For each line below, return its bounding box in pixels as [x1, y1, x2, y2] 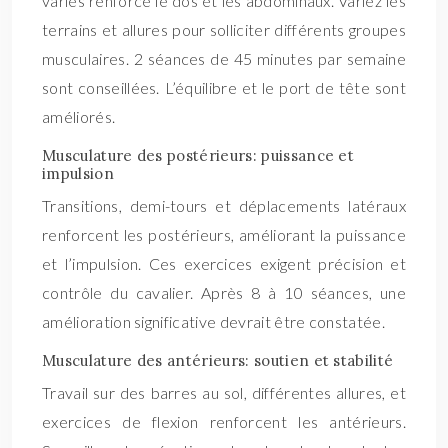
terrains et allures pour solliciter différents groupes [42, 20, 406, 39]
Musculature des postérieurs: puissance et [42, 146, 355, 165]
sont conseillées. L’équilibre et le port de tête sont [42, 78, 406, 97]
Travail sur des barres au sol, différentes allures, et [42, 383, 406, 402]
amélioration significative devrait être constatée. [42, 312, 386, 331]
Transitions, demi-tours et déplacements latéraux [42, 196, 406, 215]
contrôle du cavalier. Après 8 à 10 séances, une [42, 283, 406, 302]
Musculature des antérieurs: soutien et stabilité [42, 351, 394, 370]
